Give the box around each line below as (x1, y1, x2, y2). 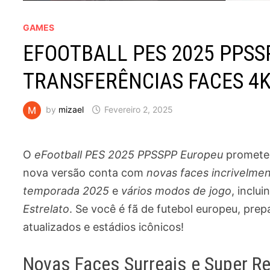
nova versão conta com (23, 166, 147, 180)
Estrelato (23, 202, 70, 216)
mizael (58, 104, 84, 115)
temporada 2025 (23, 184, 110, 198)
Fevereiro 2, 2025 (104, 104, 174, 115)
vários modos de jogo (121, 184, 232, 198)
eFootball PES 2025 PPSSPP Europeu (34, 148, 224, 162)
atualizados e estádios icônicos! (23, 221, 184, 234)
